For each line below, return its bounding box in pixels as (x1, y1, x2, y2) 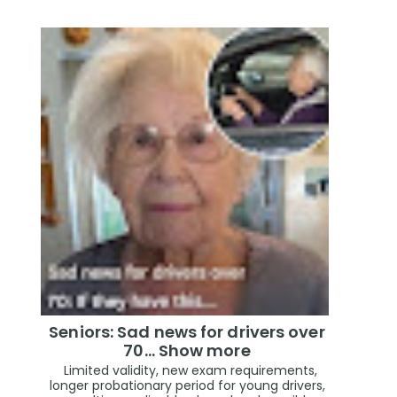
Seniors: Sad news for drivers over (49, 321, 325, 344)
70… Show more (123, 339, 251, 362)
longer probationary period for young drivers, (49, 376, 325, 394)
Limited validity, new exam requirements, (57, 361, 317, 379)
